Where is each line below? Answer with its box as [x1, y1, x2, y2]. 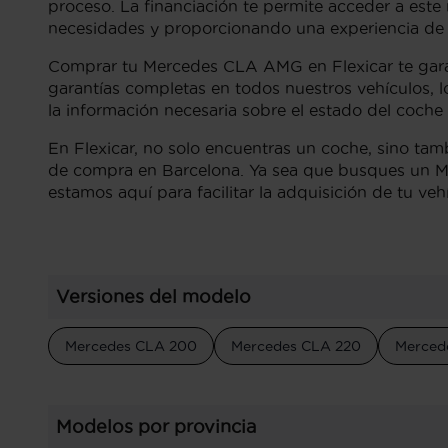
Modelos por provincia [56, 417, 256, 436]
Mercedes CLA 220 [231, 338, 361, 354]
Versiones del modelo [56, 287, 251, 306]
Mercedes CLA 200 [65, 338, 197, 354]
